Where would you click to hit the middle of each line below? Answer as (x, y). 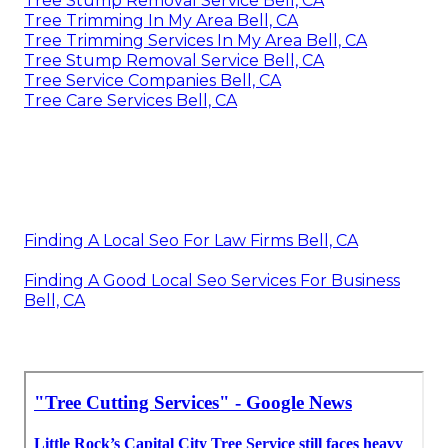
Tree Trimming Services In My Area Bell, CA (195, 41)
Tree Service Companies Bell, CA (152, 81)
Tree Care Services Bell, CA (130, 101)
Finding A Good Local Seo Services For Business (212, 281)
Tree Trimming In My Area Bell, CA (161, 21)
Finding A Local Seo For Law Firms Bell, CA (191, 241)
